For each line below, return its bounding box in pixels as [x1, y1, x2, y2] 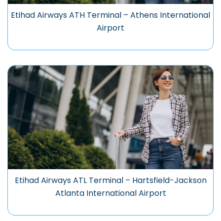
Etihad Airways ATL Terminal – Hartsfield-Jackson [14, 175, 207, 186]
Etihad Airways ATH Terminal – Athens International [11, 9, 210, 21]
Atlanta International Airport [55, 187, 166, 199]
